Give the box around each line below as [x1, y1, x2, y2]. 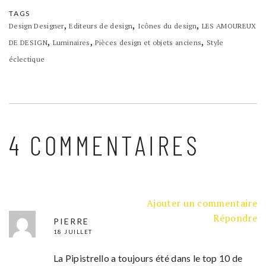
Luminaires [52, 38, 90, 47]
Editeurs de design [69, 21, 133, 31]
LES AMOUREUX [201, 21, 256, 31]
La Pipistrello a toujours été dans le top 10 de [53, 252, 243, 264]
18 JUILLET [53, 228, 93, 236]
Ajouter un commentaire [146, 197, 257, 210]
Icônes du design [137, 21, 197, 31]
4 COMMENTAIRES [9, 134, 199, 161]
